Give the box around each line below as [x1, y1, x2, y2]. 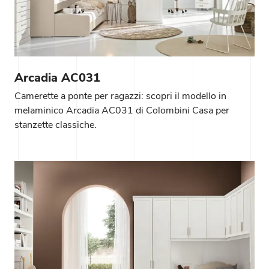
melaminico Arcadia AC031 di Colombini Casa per [14, 103, 229, 117]
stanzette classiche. [14, 118, 97, 131]
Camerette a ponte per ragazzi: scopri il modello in [14, 89, 226, 103]
